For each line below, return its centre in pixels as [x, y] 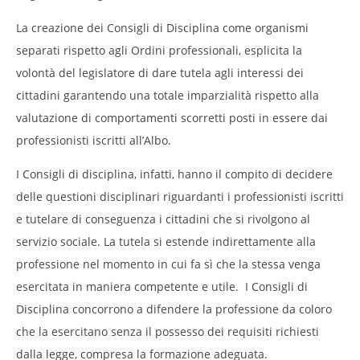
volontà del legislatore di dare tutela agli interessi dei [160, 72]
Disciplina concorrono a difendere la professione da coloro [174, 309]
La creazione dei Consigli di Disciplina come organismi [162, 27]
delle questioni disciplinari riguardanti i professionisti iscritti [180, 196]
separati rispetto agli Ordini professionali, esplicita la [159, 50]
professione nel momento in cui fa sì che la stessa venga [168, 264]
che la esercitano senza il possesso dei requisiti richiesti [168, 331]
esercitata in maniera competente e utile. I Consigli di [162, 286]
